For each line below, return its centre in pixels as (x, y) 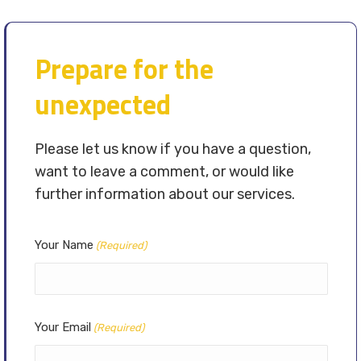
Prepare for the (124, 68)
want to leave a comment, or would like (164, 171)
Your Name (64, 245)
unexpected (103, 104)
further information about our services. (165, 194)
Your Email (63, 327)
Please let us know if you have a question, (173, 149)
